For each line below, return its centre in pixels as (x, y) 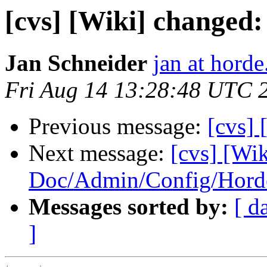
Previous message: (118, 126)
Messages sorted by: (128, 207)
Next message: (100, 153)
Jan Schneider (76, 63)
